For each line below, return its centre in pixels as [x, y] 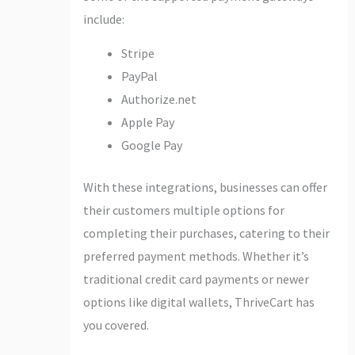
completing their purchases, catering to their [206, 233]
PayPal [139, 76]
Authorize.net [158, 99]
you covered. [116, 324]
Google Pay [151, 145]
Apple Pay [147, 122]
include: [103, 19]
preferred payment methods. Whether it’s [196, 256]
